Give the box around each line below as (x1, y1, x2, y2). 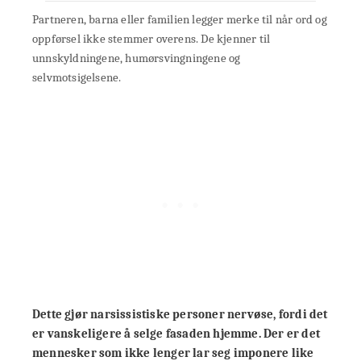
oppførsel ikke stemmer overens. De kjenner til (32, 31, 271, 47)
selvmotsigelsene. (32, 70, 122, 85)
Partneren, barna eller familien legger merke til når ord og (32, 12, 327, 27)
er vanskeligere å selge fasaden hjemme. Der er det (32, 326, 321, 342)
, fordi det (273, 307, 328, 322)
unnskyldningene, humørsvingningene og (32, 51, 241, 66)
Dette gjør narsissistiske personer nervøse (32, 307, 274, 322)
